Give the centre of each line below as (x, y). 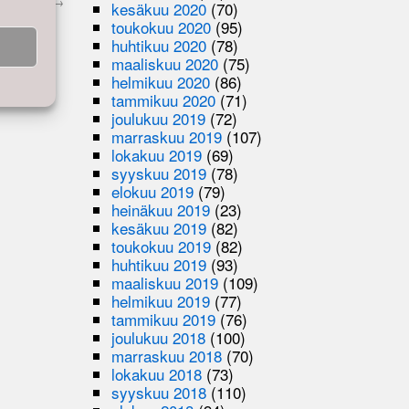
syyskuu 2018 (159, 392)
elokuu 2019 (153, 191)
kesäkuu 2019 (159, 227)
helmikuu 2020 (161, 81)
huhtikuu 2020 (159, 45)
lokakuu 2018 (157, 373)
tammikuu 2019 (164, 319)
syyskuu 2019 (159, 173)
